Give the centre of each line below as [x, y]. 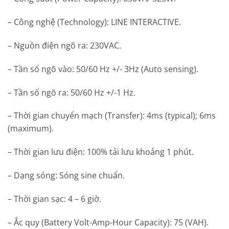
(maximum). [31, 129]
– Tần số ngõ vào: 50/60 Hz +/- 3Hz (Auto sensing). [103, 69]
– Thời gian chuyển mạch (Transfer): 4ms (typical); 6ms [112, 116]
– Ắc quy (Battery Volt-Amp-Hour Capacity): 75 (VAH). [108, 222]
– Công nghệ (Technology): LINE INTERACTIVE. [94, 22]
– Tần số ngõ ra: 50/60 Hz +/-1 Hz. [72, 92]
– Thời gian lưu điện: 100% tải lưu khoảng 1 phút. [101, 152]
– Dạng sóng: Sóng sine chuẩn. [66, 175]
